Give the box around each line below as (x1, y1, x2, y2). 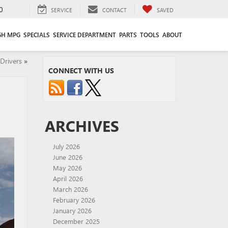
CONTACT (102, 6, 127, 14)
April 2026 (52, 174, 83, 183)
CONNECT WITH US (48, 66, 114, 75)
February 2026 (52, 195, 95, 204)
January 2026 (52, 206, 92, 215)
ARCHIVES (44, 116, 119, 136)
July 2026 (52, 142, 80, 151)
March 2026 (52, 185, 88, 193)
